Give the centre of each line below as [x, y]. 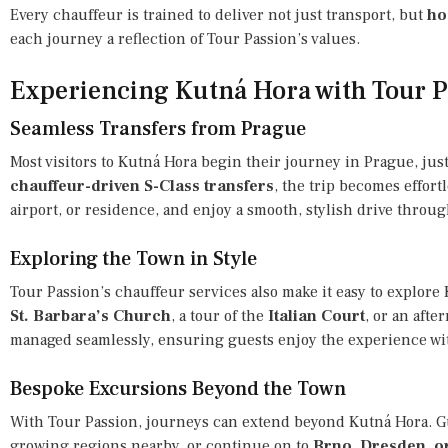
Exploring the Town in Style [133, 258]
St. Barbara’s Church [90, 315]
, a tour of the [219, 315]
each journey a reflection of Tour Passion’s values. [185, 38]
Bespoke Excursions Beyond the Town [178, 388]
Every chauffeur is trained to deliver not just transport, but [218, 14]
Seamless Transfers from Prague [158, 128]
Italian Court [316, 315]
